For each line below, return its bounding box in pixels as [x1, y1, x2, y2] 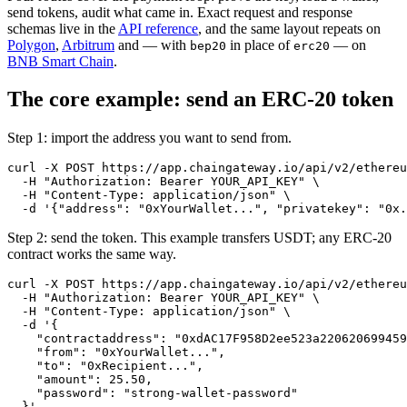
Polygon [7, 36, 55, 53]
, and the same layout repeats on [198, 20, 381, 36]
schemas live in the [7, 20, 118, 36]
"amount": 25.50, [7, 372, 153, 387]
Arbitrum [62, 36, 114, 53]
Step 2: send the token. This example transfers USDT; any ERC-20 [7, 230, 392, 246]
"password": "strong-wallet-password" [7, 386, 298, 401]
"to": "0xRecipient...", [7, 359, 203, 373]
